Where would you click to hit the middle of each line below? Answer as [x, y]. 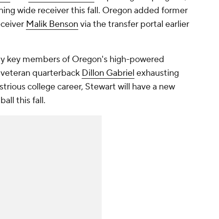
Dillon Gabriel [108, 73]
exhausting [157, 73]
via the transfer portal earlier [134, 24]
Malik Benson [52, 24]
